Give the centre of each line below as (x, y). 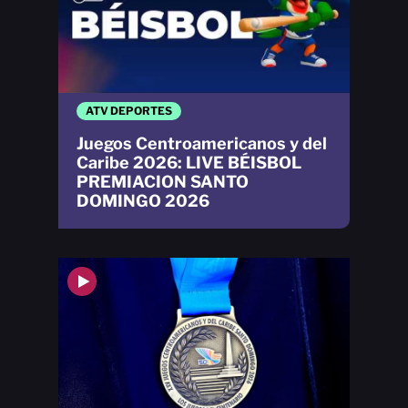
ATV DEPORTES (129, 110)
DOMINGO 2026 (143, 200)
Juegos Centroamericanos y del (202, 143)
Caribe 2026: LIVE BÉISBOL (189, 162)
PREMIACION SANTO (163, 181)
